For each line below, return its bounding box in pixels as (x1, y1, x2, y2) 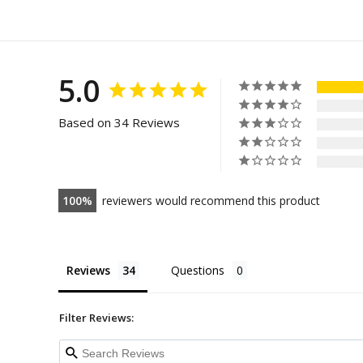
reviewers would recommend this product (102, 192, 320, 208)
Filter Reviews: (59, 310, 134, 325)
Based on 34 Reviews (58, 113, 180, 130)
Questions (171, 262, 224, 278)
